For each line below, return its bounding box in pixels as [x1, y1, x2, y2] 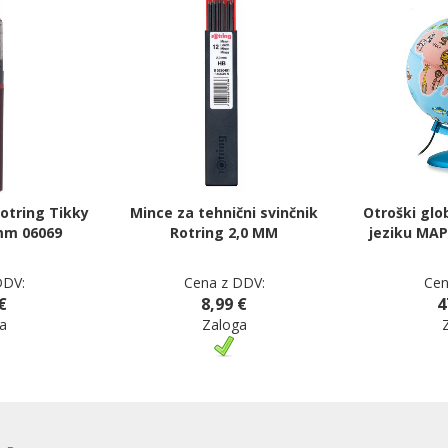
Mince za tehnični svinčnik [130, 203, 318, 222]
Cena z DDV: [183, 273, 265, 292]
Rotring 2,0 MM [170, 223, 278, 242]
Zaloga [201, 315, 247, 334]
